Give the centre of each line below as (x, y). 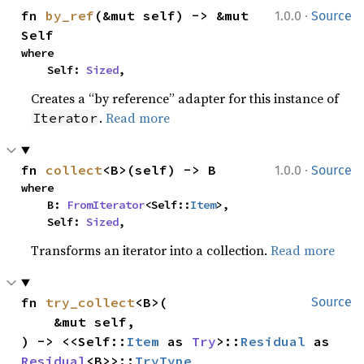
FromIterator (106, 204)
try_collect (91, 302)
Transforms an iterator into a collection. (151, 250)
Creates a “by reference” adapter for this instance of (185, 98)
